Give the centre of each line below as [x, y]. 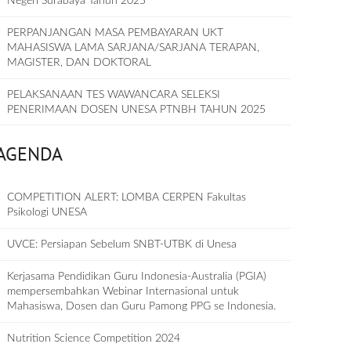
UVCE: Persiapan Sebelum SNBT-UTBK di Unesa [122, 244]
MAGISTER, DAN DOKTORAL [80, 63]
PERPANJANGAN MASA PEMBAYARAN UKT [116, 33]
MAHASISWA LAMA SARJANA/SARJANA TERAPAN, [134, 48]
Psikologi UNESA [47, 212]
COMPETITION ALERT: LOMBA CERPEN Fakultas [127, 197]
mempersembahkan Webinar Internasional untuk [123, 291]
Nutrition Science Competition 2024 [94, 338]
